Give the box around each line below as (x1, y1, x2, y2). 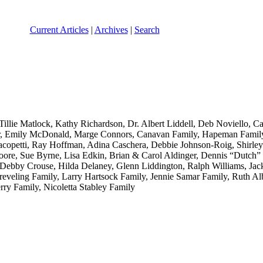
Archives (94, 24, 128, 35)
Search (134, 24, 160, 35)
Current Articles (29, 24, 89, 35)
